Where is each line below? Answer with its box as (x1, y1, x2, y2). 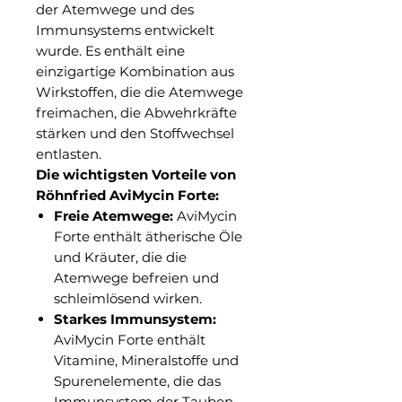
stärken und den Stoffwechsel (36, 124, 234, 142)
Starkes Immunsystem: (54, 310, 216, 328)
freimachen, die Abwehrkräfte (36, 103, 237, 121)
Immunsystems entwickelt (36, 21, 214, 39)
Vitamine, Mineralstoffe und (54, 351, 239, 369)
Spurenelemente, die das (54, 371, 221, 389)
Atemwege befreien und (54, 268, 219, 286)
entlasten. (36, 144, 101, 162)
